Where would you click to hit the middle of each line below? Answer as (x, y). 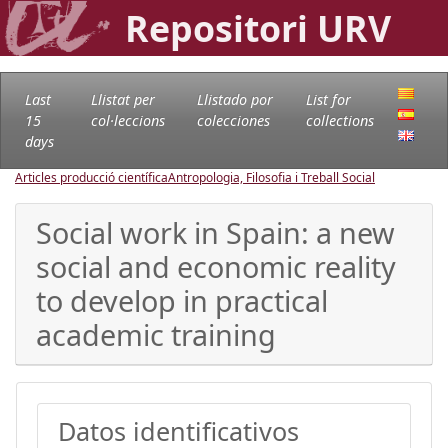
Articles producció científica (91, 177)
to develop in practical (182, 300)
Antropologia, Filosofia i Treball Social (271, 177)
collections (339, 120)
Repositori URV (258, 28)
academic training (156, 334)
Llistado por (234, 99)
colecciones (233, 120)
